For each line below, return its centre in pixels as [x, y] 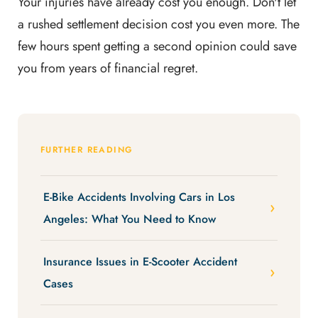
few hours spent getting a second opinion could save [157, 46]
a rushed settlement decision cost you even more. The [159, 24]
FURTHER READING [87, 149]
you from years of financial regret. [108, 68]
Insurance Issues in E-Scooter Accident [140, 261]
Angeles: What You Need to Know [130, 219]
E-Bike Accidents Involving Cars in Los [139, 197]
